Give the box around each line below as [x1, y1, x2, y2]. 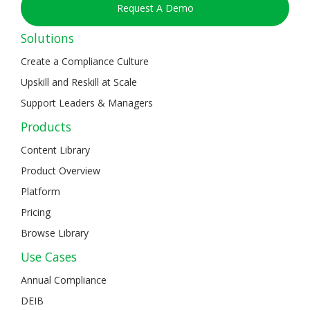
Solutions [21, 29, 74, 46]
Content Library [21, 143, 90, 156]
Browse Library [21, 226, 89, 239]
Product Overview [21, 163, 100, 177]
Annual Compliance [21, 273, 107, 286]
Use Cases [21, 248, 77, 265]
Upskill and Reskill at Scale [21, 75, 137, 89]
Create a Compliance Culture [21, 54, 149, 68]
